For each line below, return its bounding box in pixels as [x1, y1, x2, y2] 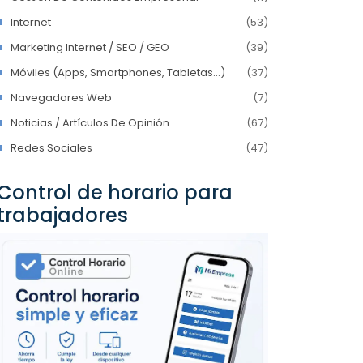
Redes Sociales [11, 140, 92, 156]
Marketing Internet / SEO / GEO [11, 40, 169, 55]
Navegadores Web [11, 90, 112, 105]
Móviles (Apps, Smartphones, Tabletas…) [11, 65, 225, 80]
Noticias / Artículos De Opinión [11, 115, 169, 130]
